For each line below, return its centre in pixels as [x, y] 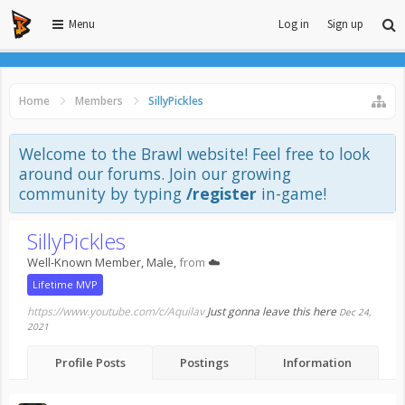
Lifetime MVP [65, 284]
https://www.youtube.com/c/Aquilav [116, 311]
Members [99, 101]
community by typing [103, 193]
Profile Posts [90, 363]
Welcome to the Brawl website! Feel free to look [194, 154]
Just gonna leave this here [272, 311]
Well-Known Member [84, 262]
